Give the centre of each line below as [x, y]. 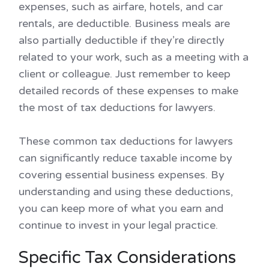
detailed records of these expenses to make [128, 91]
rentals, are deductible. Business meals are [124, 24]
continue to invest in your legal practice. [118, 225]
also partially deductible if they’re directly [122, 41]
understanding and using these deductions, [126, 192]
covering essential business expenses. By [122, 175]
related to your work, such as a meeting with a [134, 57]
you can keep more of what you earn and [121, 209]
